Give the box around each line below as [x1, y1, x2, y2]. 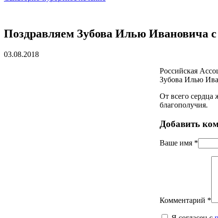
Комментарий [160, 196, 207, 205]
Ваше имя [160, 139, 194, 147]
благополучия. [160, 100, 208, 109]
